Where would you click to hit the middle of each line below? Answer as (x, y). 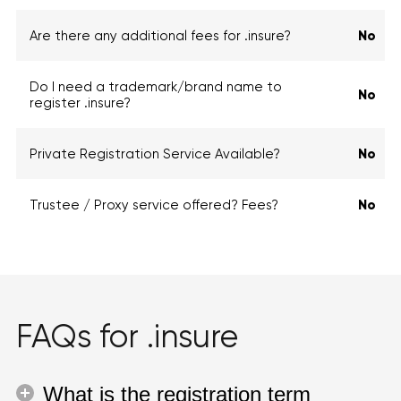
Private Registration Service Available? (155, 154)
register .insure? (80, 103)
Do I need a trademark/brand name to (156, 87)
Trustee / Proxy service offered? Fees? (154, 205)
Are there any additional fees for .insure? (160, 36)
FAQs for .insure (127, 337)
